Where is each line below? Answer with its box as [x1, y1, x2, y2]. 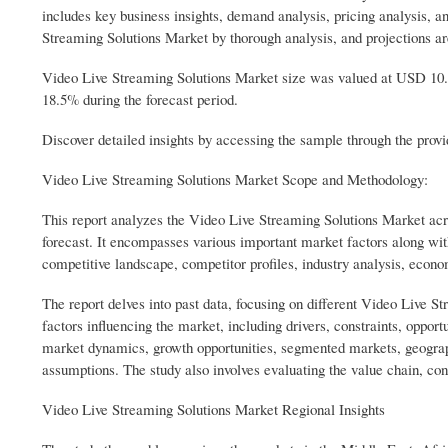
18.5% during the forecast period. [42, 89, 238, 110]
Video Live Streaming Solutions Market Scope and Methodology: [42, 169, 428, 190]
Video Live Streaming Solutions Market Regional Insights [42, 399, 385, 420]
